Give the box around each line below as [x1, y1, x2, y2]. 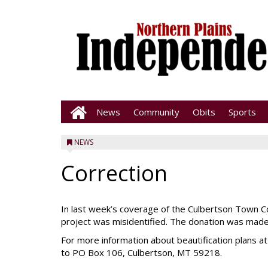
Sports [229, 106, 256, 118]
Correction [61, 159, 167, 188]
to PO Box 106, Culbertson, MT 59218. [61, 246, 222, 258]
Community [133, 106, 179, 118]
